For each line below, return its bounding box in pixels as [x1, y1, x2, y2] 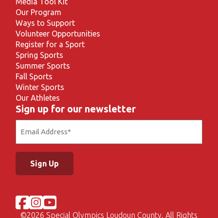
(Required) [17, 132, 47, 139]
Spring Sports [16, 51, 63, 59]
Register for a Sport [16, 40, 85, 49]
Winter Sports [16, 83, 64, 91]
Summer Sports [16, 61, 70, 70]
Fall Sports [16, 72, 53, 81]
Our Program [16, 8, 61, 17]
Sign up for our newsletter [16, 103, 136, 114]
